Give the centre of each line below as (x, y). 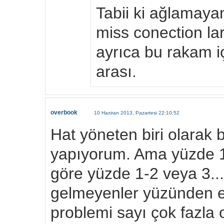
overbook (64, 113)
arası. (116, 72)
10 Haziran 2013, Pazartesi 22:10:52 (137, 112)
